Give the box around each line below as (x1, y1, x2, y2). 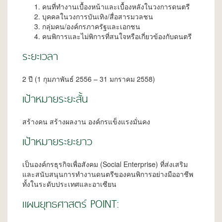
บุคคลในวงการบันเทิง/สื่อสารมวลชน (42, 11, 153, 22)
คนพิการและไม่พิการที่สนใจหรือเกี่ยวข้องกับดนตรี (42, 31, 192, 42)
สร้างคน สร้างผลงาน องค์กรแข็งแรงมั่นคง (22, 116, 150, 127)
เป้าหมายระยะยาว (22, 134, 92, 152)
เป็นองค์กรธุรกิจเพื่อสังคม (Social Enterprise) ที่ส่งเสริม (22, 159, 188, 169)
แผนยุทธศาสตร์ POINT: (22, 197, 119, 214)
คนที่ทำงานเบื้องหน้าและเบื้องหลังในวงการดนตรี (42, 1, 190, 12)
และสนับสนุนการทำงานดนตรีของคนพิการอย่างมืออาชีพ (22, 169, 193, 179)
